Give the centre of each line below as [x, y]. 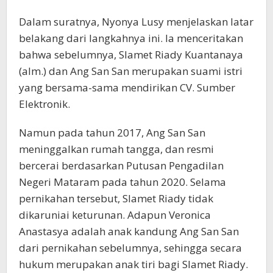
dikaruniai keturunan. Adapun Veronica [115, 214]
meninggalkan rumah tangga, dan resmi [116, 149]
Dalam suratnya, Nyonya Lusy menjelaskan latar [136, 21]
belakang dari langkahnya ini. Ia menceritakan [131, 38]
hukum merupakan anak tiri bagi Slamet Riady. [133, 264]
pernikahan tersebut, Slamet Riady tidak [116, 198]
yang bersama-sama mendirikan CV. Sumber [127, 87]
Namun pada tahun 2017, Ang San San [112, 132]
